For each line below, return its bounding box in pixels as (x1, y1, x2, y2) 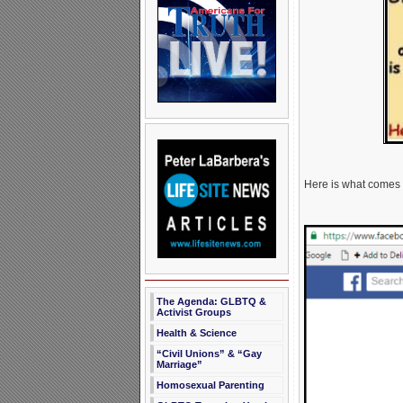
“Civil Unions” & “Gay (156, 348, 262, 359)
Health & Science (156, 327, 237, 338)
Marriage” (156, 359, 202, 370)
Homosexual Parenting (156, 380, 264, 390)
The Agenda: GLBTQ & (156, 296, 266, 307)
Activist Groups (156, 307, 231, 318)
